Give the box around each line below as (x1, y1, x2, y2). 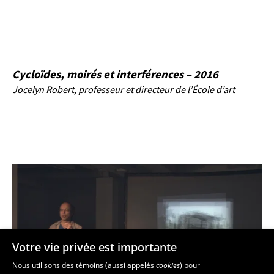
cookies (156, 260, 180, 270)
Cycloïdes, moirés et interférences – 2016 (12, 67, 218, 81)
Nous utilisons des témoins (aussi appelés (12, 260, 156, 270)
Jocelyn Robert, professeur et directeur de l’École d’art (12, 83, 235, 95)
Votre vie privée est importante (12, 240, 177, 254)
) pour (180, 260, 200, 270)
